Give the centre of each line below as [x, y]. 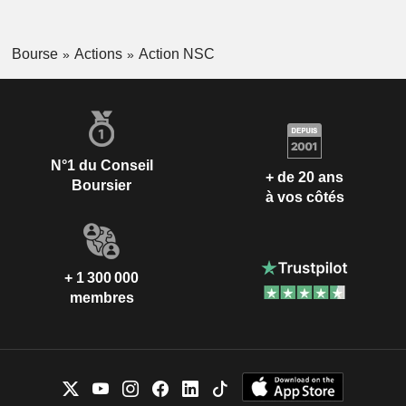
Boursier [101, 186]
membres [101, 298]
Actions [98, 53]
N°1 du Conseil [101, 166]
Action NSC [176, 53]
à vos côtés [304, 197]
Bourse [34, 53]
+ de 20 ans [304, 177]
